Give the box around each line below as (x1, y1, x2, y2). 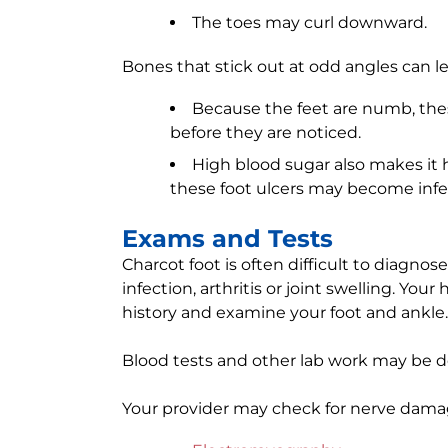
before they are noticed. (170, 123, 361, 142)
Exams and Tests (122, 224, 333, 253)
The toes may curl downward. (192, 13, 427, 32)
